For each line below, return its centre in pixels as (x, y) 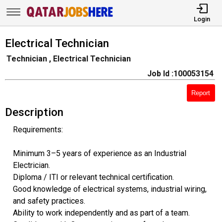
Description (34, 112)
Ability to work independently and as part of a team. (101, 213)
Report (201, 93)
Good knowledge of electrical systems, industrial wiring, (110, 189)
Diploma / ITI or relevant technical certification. (93, 177)
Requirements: (38, 129)
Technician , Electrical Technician (68, 58)
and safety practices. (49, 201)
